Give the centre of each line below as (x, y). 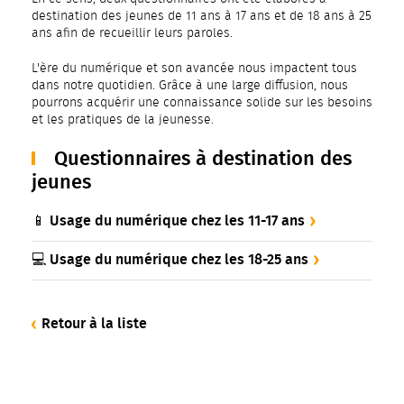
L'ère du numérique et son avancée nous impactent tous (194, 69)
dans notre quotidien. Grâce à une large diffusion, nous (190, 86)
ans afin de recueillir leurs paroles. (132, 33)
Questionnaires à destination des (200, 158)
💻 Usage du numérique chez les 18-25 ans (170, 259)
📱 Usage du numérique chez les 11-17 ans (168, 220)
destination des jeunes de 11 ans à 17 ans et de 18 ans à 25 (202, 16)
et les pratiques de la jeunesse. (123, 120)
